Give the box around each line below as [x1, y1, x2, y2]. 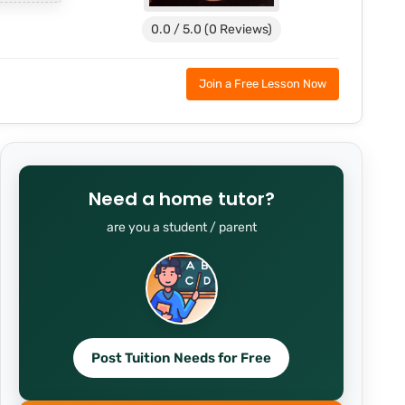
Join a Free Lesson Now [199, 77, 326, 90]
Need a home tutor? [88, 186, 275, 212]
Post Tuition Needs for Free [91, 350, 272, 366]
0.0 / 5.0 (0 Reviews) [151, 22, 273, 37]
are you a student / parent [106, 220, 257, 235]
